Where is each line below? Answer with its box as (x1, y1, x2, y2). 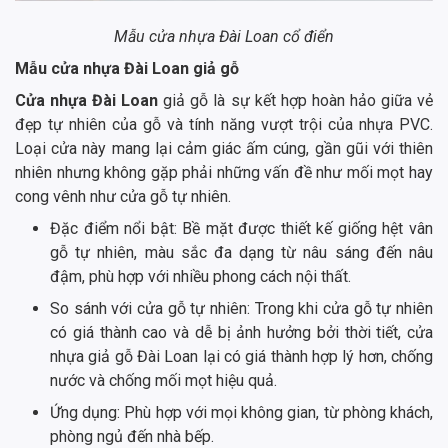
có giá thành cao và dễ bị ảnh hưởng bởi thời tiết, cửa (50, 322, 433, 342)
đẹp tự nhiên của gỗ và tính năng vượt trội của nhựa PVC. (15, 114, 433, 134)
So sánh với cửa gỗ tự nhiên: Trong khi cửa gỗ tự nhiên (50, 298, 433, 318)
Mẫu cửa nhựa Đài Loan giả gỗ (15, 58, 239, 78)
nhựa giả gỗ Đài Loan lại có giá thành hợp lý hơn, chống (50, 346, 433, 366)
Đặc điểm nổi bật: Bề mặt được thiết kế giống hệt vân (50, 218, 433, 238)
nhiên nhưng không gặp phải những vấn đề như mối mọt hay (15, 162, 433, 182)
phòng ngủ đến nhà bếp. (50, 426, 214, 446)
